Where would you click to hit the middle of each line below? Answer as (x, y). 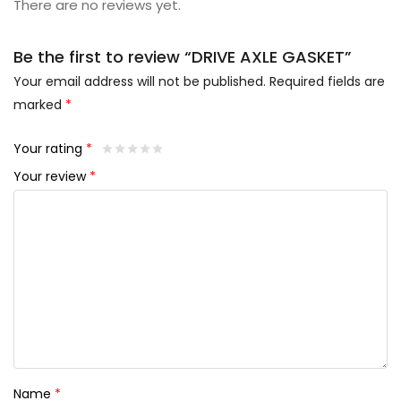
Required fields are (327, 82)
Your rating (50, 149)
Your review (51, 177)
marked (39, 105)
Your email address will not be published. (140, 82)
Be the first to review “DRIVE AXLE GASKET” (183, 57)
